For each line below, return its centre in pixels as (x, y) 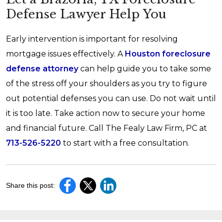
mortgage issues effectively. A (65, 54)
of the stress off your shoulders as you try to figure (107, 83)
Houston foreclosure (168, 54)
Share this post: (30, 185)
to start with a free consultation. (125, 143)
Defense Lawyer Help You (86, 14)
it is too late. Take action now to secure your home (106, 113)
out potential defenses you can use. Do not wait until (111, 98)
